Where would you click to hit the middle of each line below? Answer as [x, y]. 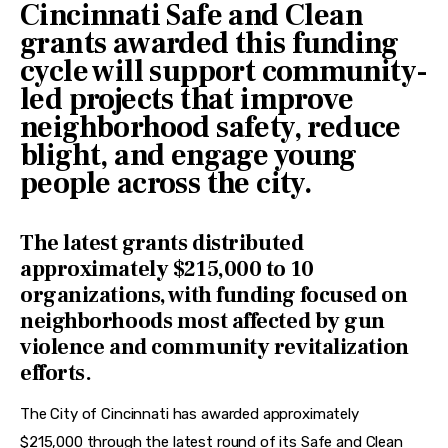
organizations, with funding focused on [214, 294]
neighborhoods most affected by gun [203, 320]
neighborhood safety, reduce [210, 128]
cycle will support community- [224, 72]
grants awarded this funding [209, 44]
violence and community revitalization [214, 346]
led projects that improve [186, 100]
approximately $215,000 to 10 [167, 268]
